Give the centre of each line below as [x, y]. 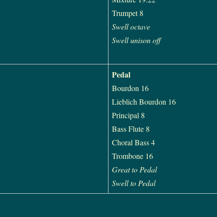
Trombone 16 [132, 156]
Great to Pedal [134, 170]
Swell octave [131, 27]
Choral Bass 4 [133, 142]
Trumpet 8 [127, 13]
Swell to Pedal [133, 183]
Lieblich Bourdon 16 [144, 102]
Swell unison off [136, 40]
